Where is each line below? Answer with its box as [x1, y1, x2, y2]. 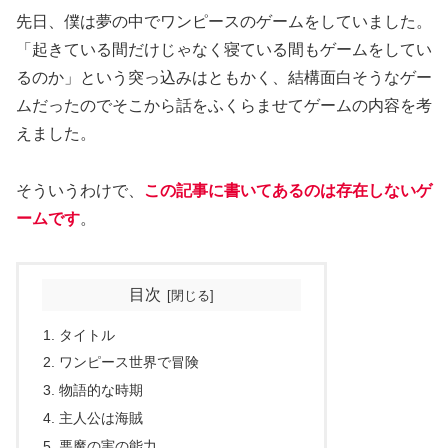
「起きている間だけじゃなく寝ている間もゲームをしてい [16, 41, 432, 59]
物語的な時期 [59, 382, 144, 399]
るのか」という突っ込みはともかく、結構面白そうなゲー [16, 69, 432, 87]
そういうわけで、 [16, 182, 144, 200]
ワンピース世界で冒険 [59, 354, 200, 371]
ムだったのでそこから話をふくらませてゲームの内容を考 [16, 97, 432, 115]
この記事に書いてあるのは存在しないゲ [144, 182, 432, 200]
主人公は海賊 [59, 410, 144, 427]
